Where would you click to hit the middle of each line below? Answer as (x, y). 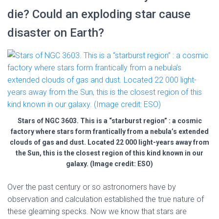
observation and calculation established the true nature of (106, 199)
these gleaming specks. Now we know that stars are (97, 211)
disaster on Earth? (56, 33)
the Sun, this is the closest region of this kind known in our (109, 153)
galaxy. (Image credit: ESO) (109, 164)
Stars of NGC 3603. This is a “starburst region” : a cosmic (109, 121)
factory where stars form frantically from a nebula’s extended (109, 131)
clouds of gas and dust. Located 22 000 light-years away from (109, 142)
